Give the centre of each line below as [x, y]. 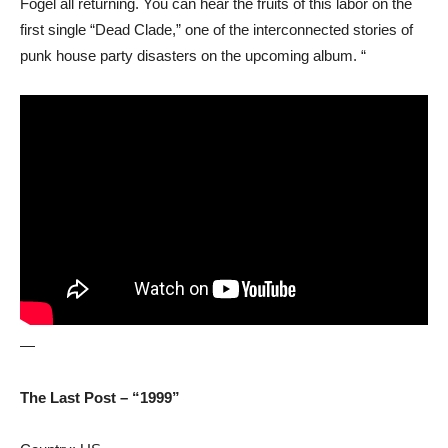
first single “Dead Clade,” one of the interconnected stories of [216, 30]
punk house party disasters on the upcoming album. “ [193, 56]
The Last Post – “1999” [100, 397]
